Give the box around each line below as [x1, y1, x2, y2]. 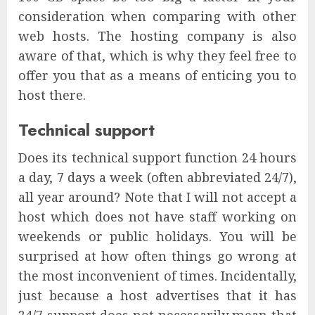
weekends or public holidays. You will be [18, 228, 297, 245]
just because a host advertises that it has [18, 287, 297, 304]
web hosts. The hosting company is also [18, 27, 297, 45]
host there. [18, 86, 86, 104]
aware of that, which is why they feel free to [18, 47, 297, 65]
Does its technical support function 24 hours [18, 149, 297, 167]
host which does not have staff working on [18, 208, 297, 226]
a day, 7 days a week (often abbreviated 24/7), [18, 169, 297, 186]
